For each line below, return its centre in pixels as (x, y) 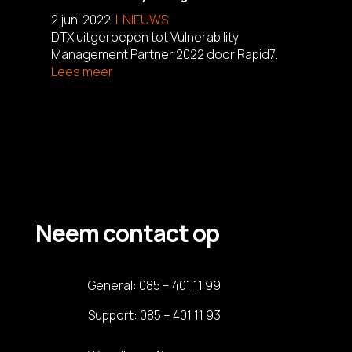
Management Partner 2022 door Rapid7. (164, 54)
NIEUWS (145, 19)
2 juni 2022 (81, 19)
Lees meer (82, 71)
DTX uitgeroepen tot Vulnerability (145, 37)
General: (113, 285)
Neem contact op (127, 233)
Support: (114, 315)
